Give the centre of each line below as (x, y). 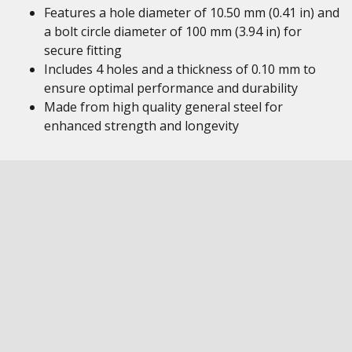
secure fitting (83, 50)
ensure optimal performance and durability (171, 88)
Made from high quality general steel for (163, 107)
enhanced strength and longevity (141, 126)
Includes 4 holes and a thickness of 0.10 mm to (180, 69)
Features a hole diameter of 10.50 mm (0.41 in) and (192, 13)
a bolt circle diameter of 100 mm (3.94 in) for (173, 31)
